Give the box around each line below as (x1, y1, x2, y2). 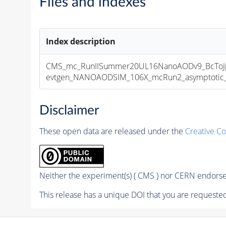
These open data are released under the (39, 125, 185, 137)
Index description (46, 35, 116, 47)
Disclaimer (39, 103, 99, 117)
